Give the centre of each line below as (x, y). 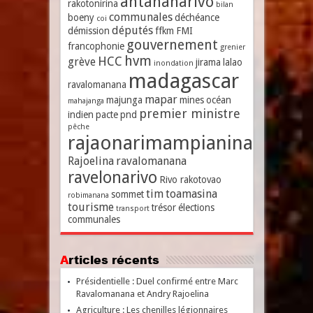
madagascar (183, 81)
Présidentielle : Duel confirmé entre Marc (157, 281)
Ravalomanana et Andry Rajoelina (142, 294)
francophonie (96, 46)
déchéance (197, 17)
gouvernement (172, 45)
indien (80, 115)
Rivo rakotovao (190, 180)
